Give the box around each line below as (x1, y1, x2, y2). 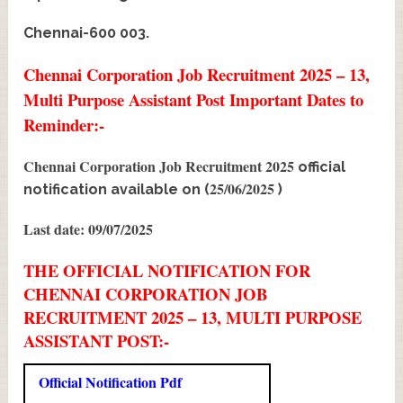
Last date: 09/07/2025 (23, 218, 154, 239)
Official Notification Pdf (39, 371, 183, 392)
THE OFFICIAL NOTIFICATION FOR (23, 257, 311, 282)
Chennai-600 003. (23, 23, 150, 41)
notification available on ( (23, 180, 210, 198)
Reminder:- (23, 112, 105, 137)
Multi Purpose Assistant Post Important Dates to (23, 86, 364, 112)
